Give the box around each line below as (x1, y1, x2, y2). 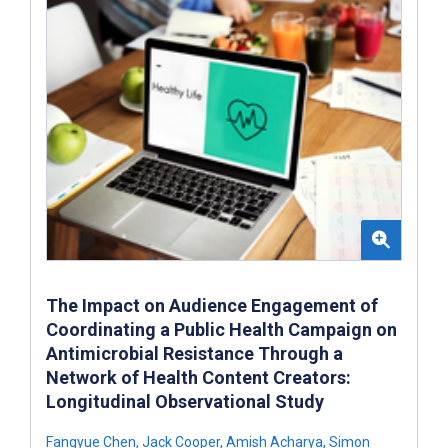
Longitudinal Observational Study (46, 390, 324, 412)
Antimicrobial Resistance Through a (46, 342, 343, 364)
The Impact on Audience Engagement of (46, 294, 378, 316)
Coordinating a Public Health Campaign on (46, 318, 397, 340)
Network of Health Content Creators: (46, 366, 351, 388)
